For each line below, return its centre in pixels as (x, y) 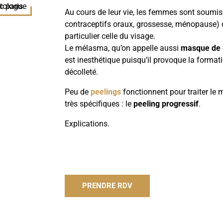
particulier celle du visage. (110, 36)
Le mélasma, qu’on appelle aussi (123, 48)
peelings (106, 92)
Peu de (78, 92)
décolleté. (82, 72)
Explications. (87, 124)
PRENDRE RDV (108, 185)
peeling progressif (166, 104)
